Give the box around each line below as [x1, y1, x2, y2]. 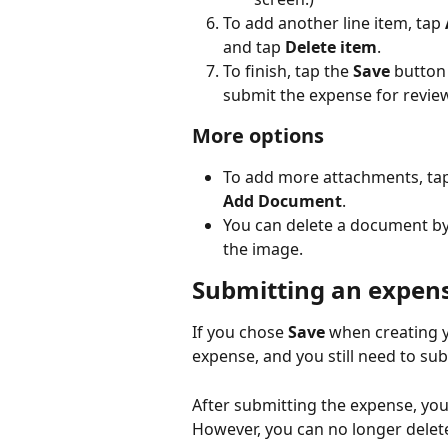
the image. [223, 238, 303, 261]
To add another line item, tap [223, 12, 445, 35]
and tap [223, 36, 285, 59]
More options [192, 122, 324, 150]
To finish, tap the [223, 60, 353, 83]
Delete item [285, 36, 377, 59]
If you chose [192, 321, 288, 344]
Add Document [223, 190, 342, 213]
